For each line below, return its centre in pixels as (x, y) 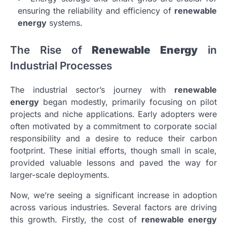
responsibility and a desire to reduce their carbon (113, 139)
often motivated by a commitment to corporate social (113, 126)
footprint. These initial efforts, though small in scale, (113, 151)
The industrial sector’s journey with (92, 90)
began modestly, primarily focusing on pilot (128, 102)
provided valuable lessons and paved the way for (113, 163)
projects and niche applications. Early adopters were (113, 114)
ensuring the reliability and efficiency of (96, 10)
